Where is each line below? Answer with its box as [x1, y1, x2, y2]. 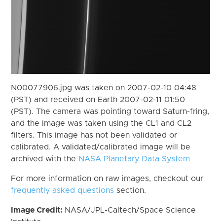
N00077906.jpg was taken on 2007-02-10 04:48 [11, 83, 197, 92]
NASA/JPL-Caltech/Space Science [65, 206, 196, 214]
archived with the [11, 154, 79, 163]
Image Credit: [11, 206, 65, 214]
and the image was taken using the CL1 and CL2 [11, 119, 192, 127]
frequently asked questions [11, 186, 114, 194]
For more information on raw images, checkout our [11, 174, 204, 183]
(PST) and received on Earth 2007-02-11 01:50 [11, 95, 185, 104]
